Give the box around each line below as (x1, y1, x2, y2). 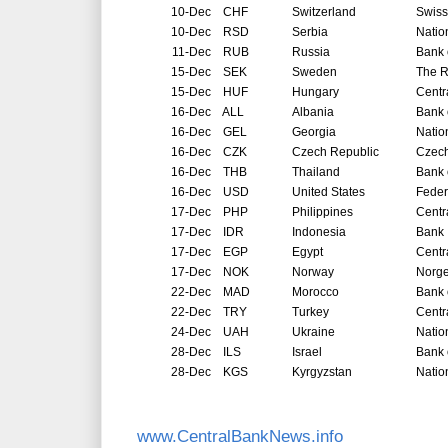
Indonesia (292, 225, 346, 240)
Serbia (292, 25, 328, 40)
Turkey (292, 305, 329, 320)
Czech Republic (292, 145, 379, 160)
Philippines (292, 205, 353, 220)
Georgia (292, 125, 336, 140)
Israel (292, 345, 322, 360)
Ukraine (292, 325, 335, 340)
